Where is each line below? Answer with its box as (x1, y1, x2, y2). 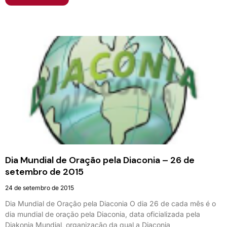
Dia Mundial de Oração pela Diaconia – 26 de (5, 154, 195, 166)
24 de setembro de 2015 (5, 183, 74, 192)
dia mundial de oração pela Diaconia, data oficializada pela (5, 209, 200, 218)
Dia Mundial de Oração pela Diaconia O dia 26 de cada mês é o (5, 199, 216, 208)
